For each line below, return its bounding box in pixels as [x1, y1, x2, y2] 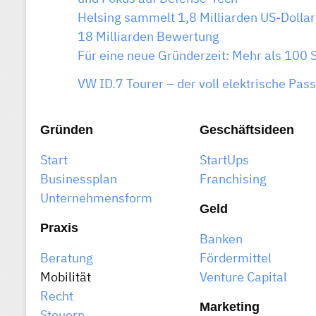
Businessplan [40, 171, 117, 188]
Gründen [40, 123, 93, 138]
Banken [200, 231, 243, 248]
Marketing [200, 300, 260, 315]
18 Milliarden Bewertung [77, 28, 219, 45]
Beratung [40, 250, 93, 267]
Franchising [200, 171, 267, 188]
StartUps [200, 152, 250, 169]
